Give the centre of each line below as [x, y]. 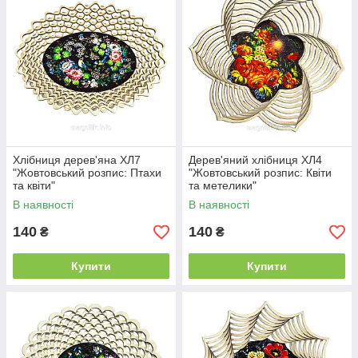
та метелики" [223, 185]
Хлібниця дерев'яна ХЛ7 [77, 160]
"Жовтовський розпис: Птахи [87, 173]
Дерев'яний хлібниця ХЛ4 [255, 160]
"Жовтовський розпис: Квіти [260, 173]
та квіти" [34, 185]
